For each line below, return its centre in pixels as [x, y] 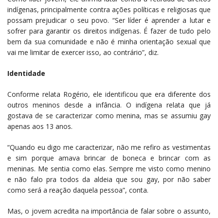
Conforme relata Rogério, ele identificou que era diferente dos [109, 94]
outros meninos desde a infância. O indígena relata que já [109, 105]
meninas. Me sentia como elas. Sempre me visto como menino [109, 168]
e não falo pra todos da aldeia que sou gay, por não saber [109, 179]
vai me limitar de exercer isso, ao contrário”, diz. [83, 52]
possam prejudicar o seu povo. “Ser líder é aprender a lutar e [109, 20]
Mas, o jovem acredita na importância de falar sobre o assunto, [109, 211]
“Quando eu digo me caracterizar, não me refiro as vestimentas [109, 147]
